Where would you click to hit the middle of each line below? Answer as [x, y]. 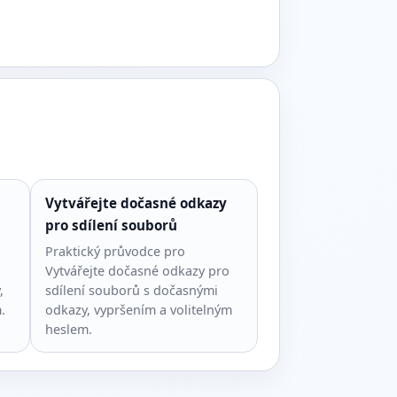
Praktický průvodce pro [115, 251]
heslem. [68, 329]
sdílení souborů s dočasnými [131, 290]
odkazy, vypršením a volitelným [138, 310]
